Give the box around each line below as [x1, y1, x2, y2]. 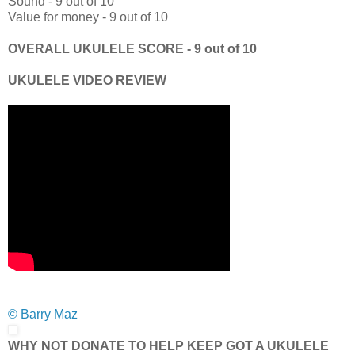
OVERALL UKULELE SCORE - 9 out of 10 [8, 42, 257, 56]
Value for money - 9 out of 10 [8, 10, 168, 25]
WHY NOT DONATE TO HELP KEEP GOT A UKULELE [8, 339, 329, 353]
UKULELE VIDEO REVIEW [8, 74, 166, 88]
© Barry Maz [8, 307, 78, 322]
